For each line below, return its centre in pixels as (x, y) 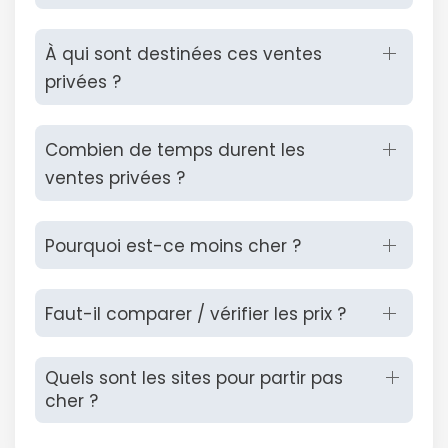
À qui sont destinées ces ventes (183, 54)
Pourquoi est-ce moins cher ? (173, 246)
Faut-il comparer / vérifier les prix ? (195, 314)
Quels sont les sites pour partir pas (194, 378)
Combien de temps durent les (175, 150)
